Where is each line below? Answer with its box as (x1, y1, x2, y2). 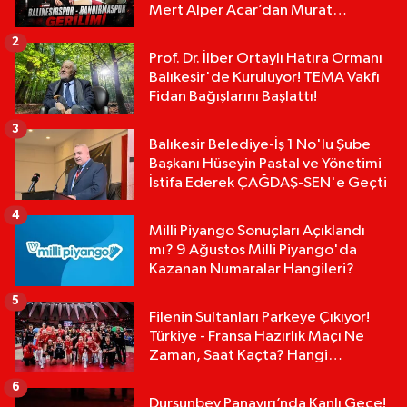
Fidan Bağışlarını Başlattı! (149, 89, 317, 105)
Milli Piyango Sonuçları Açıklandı (149, 223, 365, 240)
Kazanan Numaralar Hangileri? (149, 262, 354, 278)
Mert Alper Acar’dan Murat (149, 3, 333, 19)
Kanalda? (149, 367, 212, 383)
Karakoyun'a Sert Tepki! (149, 22, 308, 38)
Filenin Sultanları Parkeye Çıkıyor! (149, 310, 370, 326)
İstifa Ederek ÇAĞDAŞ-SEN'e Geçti (149, 175, 387, 192)
